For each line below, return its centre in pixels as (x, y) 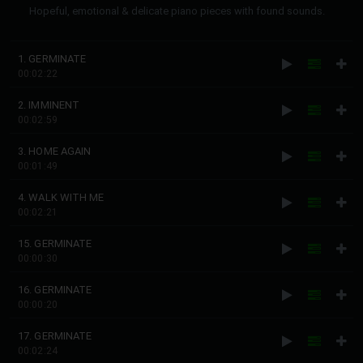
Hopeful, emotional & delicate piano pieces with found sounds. (177, 11)
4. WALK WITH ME (61, 197)
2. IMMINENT (49, 105)
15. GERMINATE (55, 243)
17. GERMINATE (55, 336)
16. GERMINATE (55, 290)
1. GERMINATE (52, 59)
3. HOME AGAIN (55, 151)
